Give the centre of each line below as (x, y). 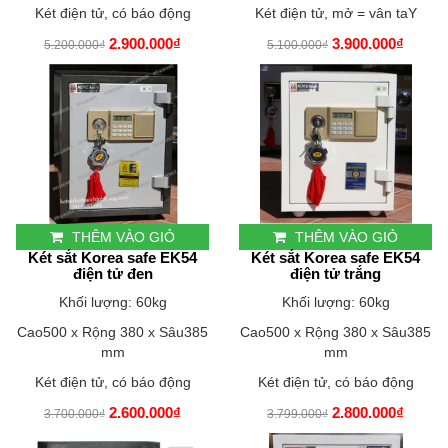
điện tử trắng (335, 274)
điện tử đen (112, 274)
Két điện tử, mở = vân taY (335, 13)
